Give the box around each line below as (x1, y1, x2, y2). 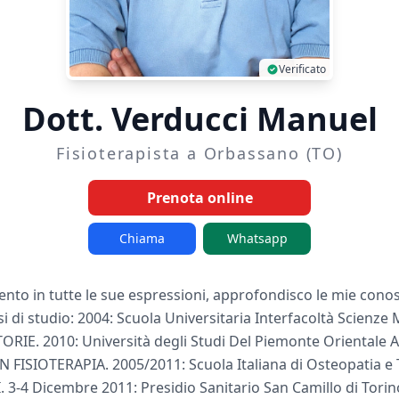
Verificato (279, 61, 326, 77)
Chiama (119, 229, 165, 247)
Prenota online (146, 187, 253, 208)
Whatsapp (226, 229, 288, 247)
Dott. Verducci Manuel (21, 96, 378, 141)
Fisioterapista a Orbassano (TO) (56, 142, 343, 164)
